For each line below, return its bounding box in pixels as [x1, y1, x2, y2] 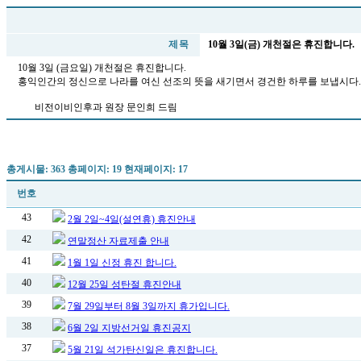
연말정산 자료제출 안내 [68, 235, 169, 247]
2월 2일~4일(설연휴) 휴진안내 [68, 214, 196, 225]
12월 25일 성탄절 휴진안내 [68, 279, 181, 290]
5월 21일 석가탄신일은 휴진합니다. [68, 344, 218, 355]
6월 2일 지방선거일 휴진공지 [68, 322, 191, 334]
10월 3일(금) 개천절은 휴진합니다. [208, 39, 355, 50]
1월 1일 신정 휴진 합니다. [68, 257, 176, 268]
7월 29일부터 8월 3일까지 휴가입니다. [68, 301, 230, 312]
